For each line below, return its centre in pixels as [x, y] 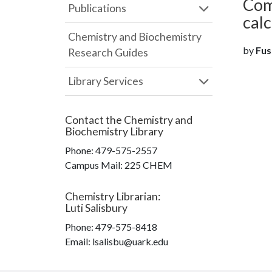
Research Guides [108, 53]
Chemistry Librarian [111, 196]
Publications [97, 8]
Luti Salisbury [96, 208]
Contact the [94, 120]
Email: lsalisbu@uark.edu [117, 241]
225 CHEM [148, 165]
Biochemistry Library [114, 131]
